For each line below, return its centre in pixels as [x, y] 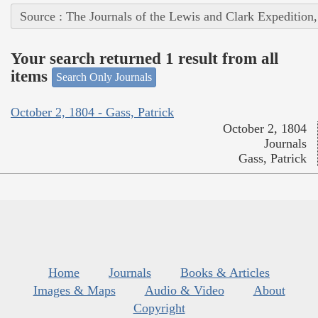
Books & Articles [225, 272]
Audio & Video [184, 290]
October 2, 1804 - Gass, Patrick [92, 112]
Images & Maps [74, 290]
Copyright [159, 308]
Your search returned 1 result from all [144, 58]
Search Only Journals [104, 77]
